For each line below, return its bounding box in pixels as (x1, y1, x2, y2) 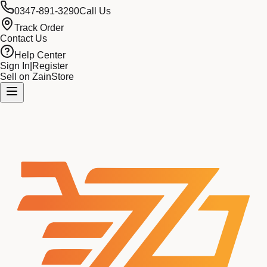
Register (32, 61, 68, 71)
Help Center (14, 50, 66, 60)
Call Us (79, 6, 111, 16)
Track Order (14, 23, 64, 33)
